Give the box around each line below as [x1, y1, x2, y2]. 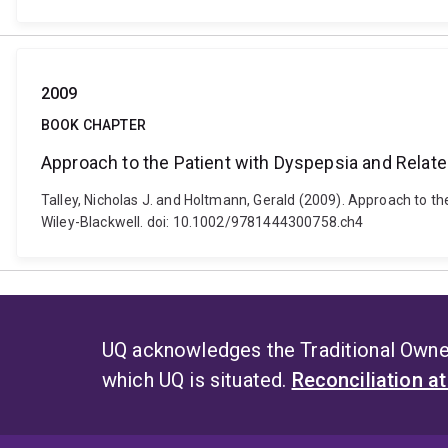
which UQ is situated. [102, 368, 292, 393]
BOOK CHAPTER [41, 117, 146, 134]
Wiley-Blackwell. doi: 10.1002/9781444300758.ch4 [41, 214, 364, 231]
